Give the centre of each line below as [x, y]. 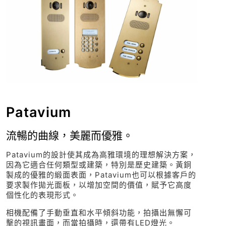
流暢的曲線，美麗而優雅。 [70, 136]
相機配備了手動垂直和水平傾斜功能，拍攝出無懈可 [99, 213]
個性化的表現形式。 [42, 195]
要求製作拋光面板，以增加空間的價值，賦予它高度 [99, 185]
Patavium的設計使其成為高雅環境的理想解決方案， [101, 155]
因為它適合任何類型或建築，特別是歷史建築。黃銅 [99, 165]
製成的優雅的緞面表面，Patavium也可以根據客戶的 [101, 175]
